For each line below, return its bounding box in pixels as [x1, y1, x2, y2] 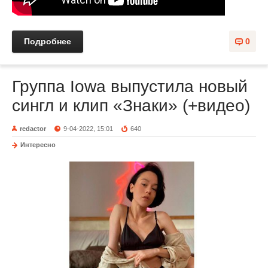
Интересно [20, 141, 56, 149]
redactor [20, 125, 46, 133]
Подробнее [24, 36, 71, 47]
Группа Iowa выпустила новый [12, 77, 248, 96]
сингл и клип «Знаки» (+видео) [12, 96, 250, 115]
